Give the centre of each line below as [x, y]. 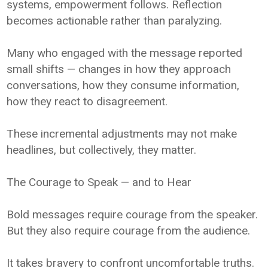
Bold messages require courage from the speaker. [133, 214]
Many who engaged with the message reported [125, 53]
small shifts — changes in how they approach [119, 69]
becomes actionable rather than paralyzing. [115, 20]
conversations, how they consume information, [123, 85]
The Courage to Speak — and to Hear [99, 182]
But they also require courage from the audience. [129, 230]
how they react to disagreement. [87, 101]
